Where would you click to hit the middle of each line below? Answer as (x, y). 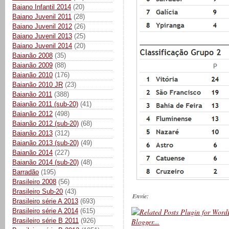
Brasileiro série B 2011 (45, 220)
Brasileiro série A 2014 (45, 211)
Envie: (141, 196)
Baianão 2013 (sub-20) (45, 143)
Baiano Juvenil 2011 (42, 16)
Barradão (26, 172)
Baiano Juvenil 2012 (42, 26)
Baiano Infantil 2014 (42, 7)
